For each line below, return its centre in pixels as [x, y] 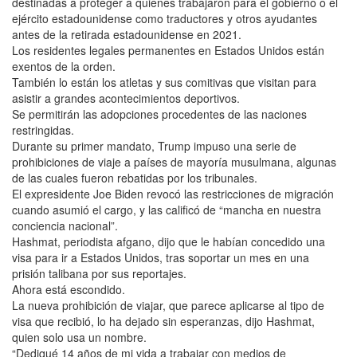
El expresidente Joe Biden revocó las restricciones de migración [173, 193]
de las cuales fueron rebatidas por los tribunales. [135, 177]
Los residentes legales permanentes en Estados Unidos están [168, 50]
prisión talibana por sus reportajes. [99, 273]
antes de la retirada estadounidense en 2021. [127, 34]
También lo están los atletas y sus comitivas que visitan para [164, 82]
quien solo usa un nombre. [79, 337]
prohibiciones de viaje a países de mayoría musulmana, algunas [174, 161]
